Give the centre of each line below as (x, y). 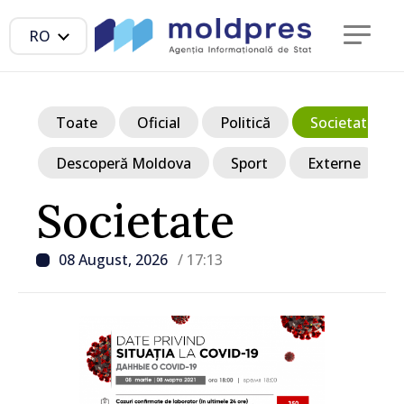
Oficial (159, 122)
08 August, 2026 (115, 260)
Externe (334, 163)
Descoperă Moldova (124, 163)
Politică (245, 122)
